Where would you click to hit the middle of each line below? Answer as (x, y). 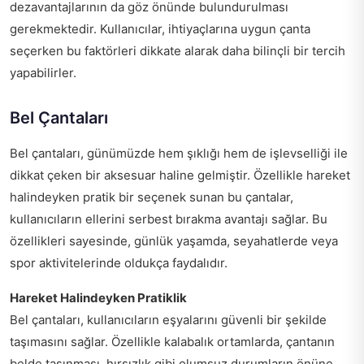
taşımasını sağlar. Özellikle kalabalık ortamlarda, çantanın (172, 341)
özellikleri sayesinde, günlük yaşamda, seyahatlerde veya (174, 240)
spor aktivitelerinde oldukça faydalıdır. (119, 262)
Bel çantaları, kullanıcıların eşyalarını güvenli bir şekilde (168, 319)
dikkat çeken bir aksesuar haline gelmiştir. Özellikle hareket (180, 175)
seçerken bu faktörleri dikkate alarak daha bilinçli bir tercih (178, 50)
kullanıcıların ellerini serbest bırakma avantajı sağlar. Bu (169, 219)
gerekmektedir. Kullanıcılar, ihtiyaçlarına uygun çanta (160, 28)
